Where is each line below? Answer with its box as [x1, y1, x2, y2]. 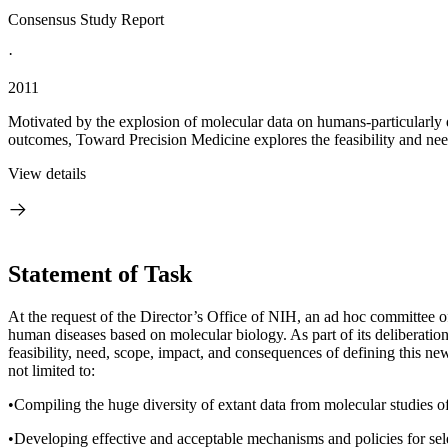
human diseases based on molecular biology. [8, 325, 287, 343]
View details [8, 165, 86, 182]
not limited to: [8, 361, 95, 379]
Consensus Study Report [8, 11, 164, 28]
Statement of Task [8, 260, 192, 287]
